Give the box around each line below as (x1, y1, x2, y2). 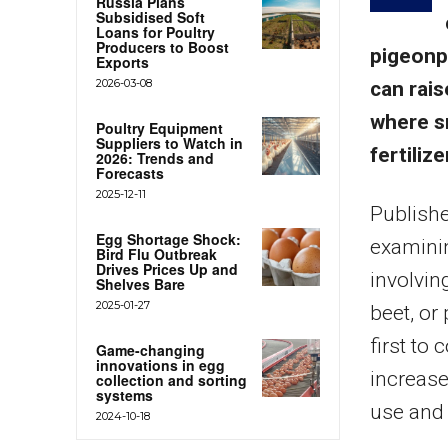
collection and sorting (96, 369, 247, 390)
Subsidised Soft (96, 6, 205, 27)
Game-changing (96, 339, 205, 360)
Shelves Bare (96, 273, 185, 294)
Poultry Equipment (96, 117, 223, 138)
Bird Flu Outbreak (96, 243, 217, 264)
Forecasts (96, 162, 164, 183)
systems (96, 384, 153, 405)
